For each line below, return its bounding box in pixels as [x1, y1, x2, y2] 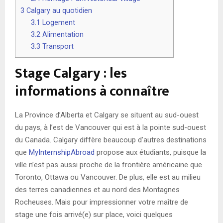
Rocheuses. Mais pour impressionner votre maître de [15, 197, 188, 207]
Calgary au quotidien [24, 6, 92, 14]
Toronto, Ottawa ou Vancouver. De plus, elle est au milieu [15, 172, 201, 182]
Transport [40, 42, 74, 50]
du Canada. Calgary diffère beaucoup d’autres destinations [15, 135, 207, 144]
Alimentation [40, 30, 84, 38]
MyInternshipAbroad [29, 147, 97, 157]
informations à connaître [15, 79, 169, 103]
